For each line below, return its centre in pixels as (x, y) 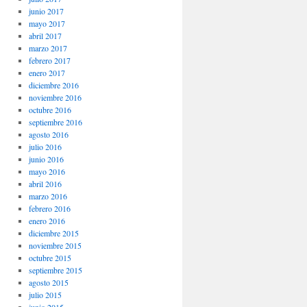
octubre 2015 (50, 258)
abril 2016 (45, 184)
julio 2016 (45, 147)
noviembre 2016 (55, 98)
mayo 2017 (47, 24)
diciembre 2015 (53, 233)
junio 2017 (46, 11)
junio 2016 (46, 159)
